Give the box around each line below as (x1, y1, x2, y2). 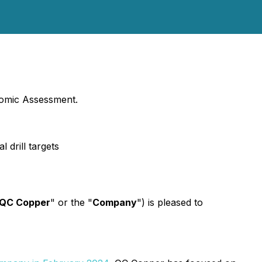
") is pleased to (137, 196, 203, 208)
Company (92, 196, 137, 208)
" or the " (50, 196, 92, 208)
